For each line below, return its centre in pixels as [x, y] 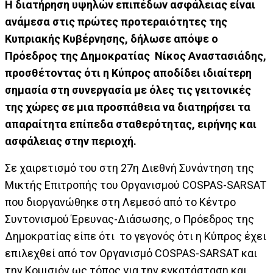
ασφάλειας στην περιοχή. [71, 141]
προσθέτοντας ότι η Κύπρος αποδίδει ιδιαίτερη [128, 73]
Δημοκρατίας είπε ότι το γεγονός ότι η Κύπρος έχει [136, 236]
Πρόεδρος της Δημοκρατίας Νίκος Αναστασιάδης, [136, 56]
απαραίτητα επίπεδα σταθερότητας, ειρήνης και [131, 124]
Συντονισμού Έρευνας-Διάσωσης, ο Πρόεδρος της [129, 219]
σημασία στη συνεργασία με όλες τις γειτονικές [128, 90]
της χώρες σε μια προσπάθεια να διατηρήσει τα [128, 107]
